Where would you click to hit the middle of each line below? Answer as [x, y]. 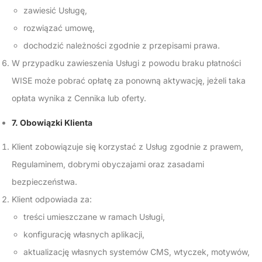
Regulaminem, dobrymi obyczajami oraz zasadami [108, 164]
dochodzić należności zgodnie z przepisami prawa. [122, 45]
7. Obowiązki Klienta [52, 123]
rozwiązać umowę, [59, 28]
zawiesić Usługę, [55, 10]
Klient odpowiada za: [52, 199]
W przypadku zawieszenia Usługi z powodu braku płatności [126, 63]
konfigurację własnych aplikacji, [84, 234]
